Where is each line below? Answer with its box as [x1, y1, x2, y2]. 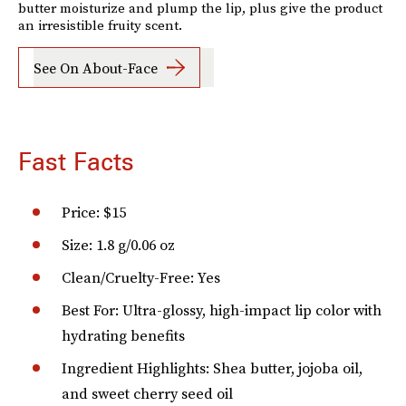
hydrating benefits [62, 325, 185, 346]
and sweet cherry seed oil [62, 383, 233, 404]
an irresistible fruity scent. [18, 15, 182, 35]
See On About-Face [34, 57, 158, 78]
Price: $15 [62, 202, 126, 223]
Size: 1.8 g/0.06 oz [62, 235, 175, 256]
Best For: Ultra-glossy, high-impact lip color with [62, 300, 382, 321]
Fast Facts [18, 146, 134, 178]
